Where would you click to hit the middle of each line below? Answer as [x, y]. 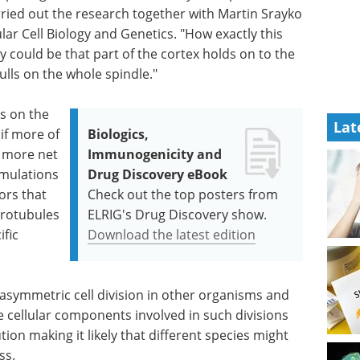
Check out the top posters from [183, 194]
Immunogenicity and [155, 154]
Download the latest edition [172, 235]
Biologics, [119, 134]
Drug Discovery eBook [158, 174]
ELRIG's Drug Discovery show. [178, 215]
